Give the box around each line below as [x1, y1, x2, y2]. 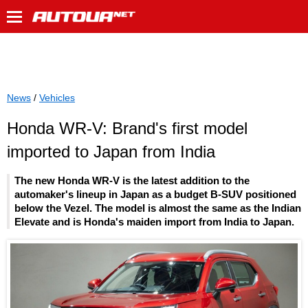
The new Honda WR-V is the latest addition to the [14, 175, 250, 187]
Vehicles [39, 92, 75, 103]
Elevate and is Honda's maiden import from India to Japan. [14, 216, 294, 228]
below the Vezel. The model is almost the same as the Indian [14, 202, 301, 214]
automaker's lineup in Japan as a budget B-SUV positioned [14, 188, 296, 201]
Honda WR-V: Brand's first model [7, 119, 247, 137]
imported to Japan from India [7, 142, 215, 161]
